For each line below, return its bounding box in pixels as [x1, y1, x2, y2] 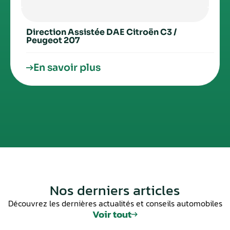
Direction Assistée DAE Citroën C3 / [26, 26, 177, 37]
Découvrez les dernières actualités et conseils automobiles [8, 197, 222, 209]
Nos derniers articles [50, 179, 180, 201]
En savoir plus [33, 61, 101, 74]
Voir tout [92, 206, 131, 222]
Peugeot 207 [26, 34, 80, 46]
